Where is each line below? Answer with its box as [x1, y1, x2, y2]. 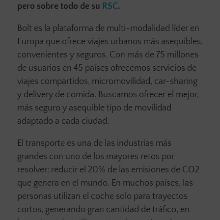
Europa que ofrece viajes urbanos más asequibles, [17, 36, 203, 47]
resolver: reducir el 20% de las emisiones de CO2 [17, 165, 199, 175]
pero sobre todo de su [17, 1, 102, 11]
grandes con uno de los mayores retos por [17, 151, 174, 162]
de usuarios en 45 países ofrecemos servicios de [17, 63, 196, 73]
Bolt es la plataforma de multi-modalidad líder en [17, 23, 199, 33]
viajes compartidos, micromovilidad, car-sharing [17, 76, 197, 86]
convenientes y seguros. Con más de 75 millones [17, 50, 198, 60]
